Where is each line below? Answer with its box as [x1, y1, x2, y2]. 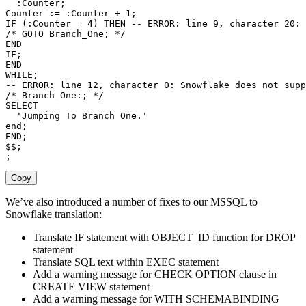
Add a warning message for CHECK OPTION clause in [33, 268, 277, 281]
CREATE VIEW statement [33, 281, 150, 293]
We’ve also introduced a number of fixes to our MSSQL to [5, 196, 258, 208]
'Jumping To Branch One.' [16, 111, 148, 122]
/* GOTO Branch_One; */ [5, 29, 126, 40]
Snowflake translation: [5, 208, 102, 221]
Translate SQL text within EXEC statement [33, 256, 219, 268]
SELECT [5, 100, 38, 111]
